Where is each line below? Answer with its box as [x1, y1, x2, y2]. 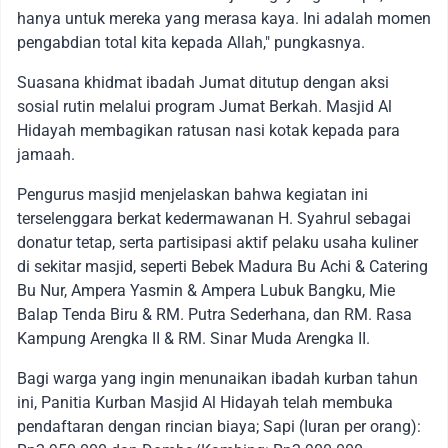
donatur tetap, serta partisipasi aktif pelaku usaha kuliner [17, 233, 418, 253]
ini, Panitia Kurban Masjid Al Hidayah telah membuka [17, 393, 393, 413]
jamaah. [17, 145, 75, 165]
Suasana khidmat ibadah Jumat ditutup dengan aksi [17, 73, 389, 93]
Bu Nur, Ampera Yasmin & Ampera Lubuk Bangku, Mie [17, 281, 395, 301]
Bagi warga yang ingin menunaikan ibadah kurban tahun [17, 369, 418, 389]
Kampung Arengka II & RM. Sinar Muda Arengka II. [17, 329, 370, 349]
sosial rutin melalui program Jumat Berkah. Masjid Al [17, 97, 392, 117]
